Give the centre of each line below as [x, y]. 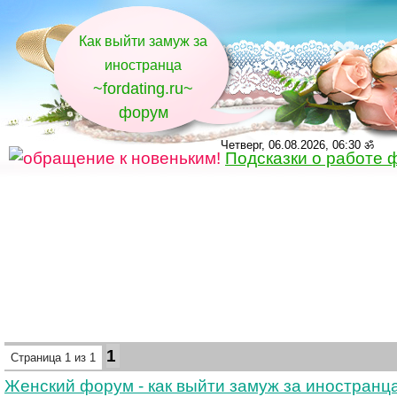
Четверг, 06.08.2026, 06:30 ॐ [297, 145]
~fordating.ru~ [143, 89]
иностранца [143, 65]
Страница [38, 358]
